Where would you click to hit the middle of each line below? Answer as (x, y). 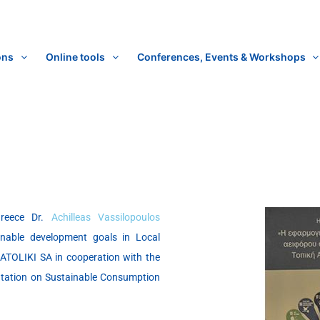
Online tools (75, 56)
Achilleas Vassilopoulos (106, 217)
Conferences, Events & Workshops (221, 56)
